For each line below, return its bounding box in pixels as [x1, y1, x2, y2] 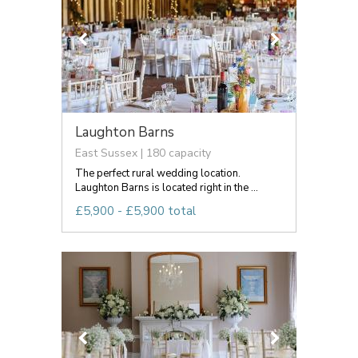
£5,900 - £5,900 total [75, 202, 196, 219]
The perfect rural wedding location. [75, 165, 241, 181]
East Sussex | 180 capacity [75, 145, 211, 161]
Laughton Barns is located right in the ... [75, 180, 258, 195]
